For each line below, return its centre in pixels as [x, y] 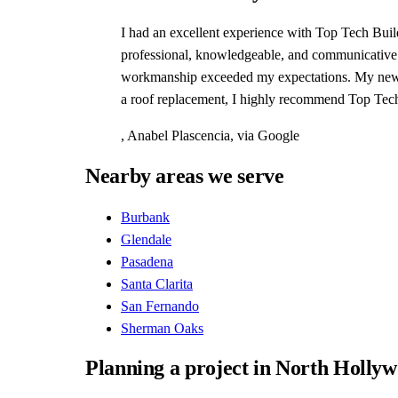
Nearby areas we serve [185, 175]
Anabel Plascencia [179, 135]
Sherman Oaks [162, 328]
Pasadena [147, 261]
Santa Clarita [157, 283]
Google [279, 135]
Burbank [145, 217]
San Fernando [160, 306]
